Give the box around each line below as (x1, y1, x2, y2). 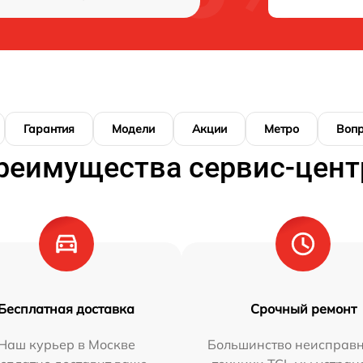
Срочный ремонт (250, 301, 357, 317)
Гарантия (23, 122, 75, 136)
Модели (112, 122, 155, 136)
